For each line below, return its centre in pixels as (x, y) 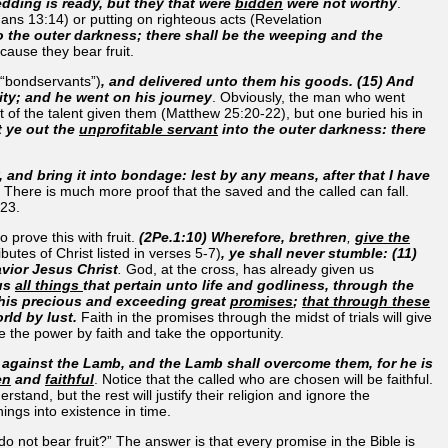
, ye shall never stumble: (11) (319, 252)
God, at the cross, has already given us (250, 268)
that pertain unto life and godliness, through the (248, 284)
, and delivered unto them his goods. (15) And (257, 80)
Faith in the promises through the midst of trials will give (256, 316)
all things (49, 284)
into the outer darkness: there (322, 128)
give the (382, 236)
